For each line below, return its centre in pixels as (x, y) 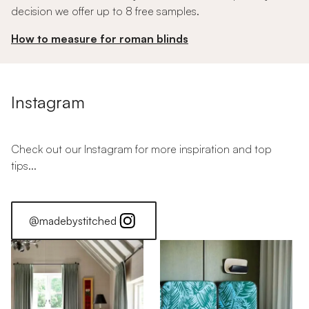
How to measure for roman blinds (100, 39)
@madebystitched (73, 221)
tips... (24, 166)
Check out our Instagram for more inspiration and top (141, 149)
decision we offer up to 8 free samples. (105, 11)
